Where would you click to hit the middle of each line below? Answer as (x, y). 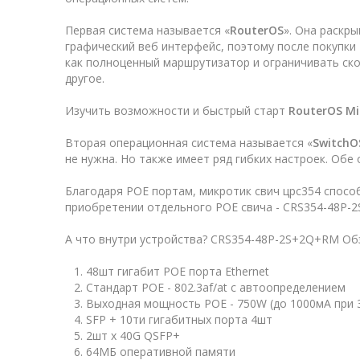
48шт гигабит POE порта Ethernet (178, 272)
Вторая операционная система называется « (189, 143)
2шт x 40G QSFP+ (133, 336)
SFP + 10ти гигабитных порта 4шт (179, 320)
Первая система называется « (147, 31)
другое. (85, 79)
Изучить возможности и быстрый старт (177, 111)
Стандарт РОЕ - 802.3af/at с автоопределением (216, 288)
